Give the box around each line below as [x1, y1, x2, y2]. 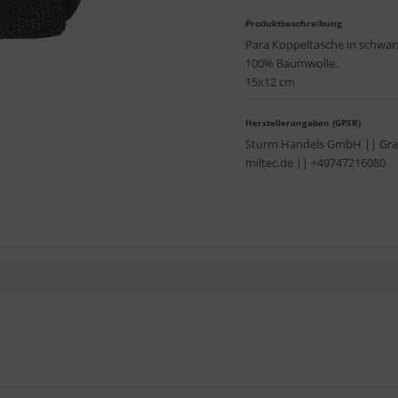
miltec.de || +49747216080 [245, 155, 386, 171]
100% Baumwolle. [245, 55, 338, 71]
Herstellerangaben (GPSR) [245, 116, 361, 129]
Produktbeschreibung [245, 17, 342, 29]
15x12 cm [245, 74, 295, 90]
